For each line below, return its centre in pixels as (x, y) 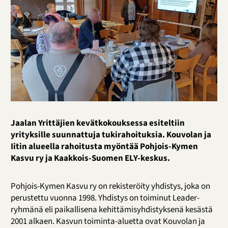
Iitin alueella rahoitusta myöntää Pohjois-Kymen (104, 147)
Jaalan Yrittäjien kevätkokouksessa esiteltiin (97, 123)
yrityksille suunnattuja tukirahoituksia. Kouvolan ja (111, 135)
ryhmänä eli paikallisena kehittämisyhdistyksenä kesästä (111, 210)
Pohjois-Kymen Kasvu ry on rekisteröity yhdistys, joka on (110, 187)
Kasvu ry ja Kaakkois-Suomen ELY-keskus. (90, 159)
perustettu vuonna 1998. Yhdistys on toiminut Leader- (105, 198)
